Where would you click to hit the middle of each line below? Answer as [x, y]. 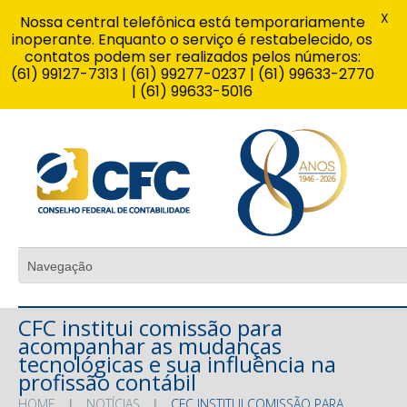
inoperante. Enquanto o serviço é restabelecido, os [192, 40]
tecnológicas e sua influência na [177, 363]
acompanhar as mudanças [150, 345]
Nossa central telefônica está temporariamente [192, 22]
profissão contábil [107, 382]
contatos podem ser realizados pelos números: [192, 57]
